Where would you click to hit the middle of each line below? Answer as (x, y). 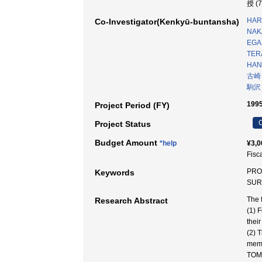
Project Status (123, 124)
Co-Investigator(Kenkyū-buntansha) (167, 22)
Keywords (115, 173)
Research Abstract (131, 201)
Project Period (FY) (132, 105)
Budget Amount (127, 143)
